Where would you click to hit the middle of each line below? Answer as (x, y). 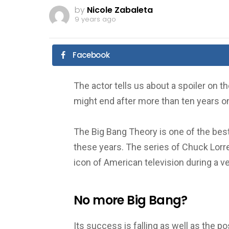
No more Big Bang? (131, 200)
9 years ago (95, 19)
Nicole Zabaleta (120, 10)
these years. (100, 147)
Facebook (91, 55)
